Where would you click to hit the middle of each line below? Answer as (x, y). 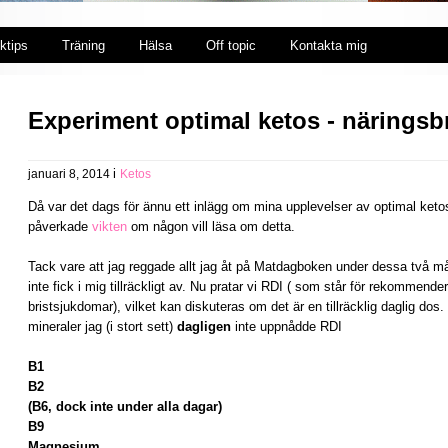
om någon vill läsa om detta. (211, 226)
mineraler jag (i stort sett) (102, 326)
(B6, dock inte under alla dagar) (125, 406)
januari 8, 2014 (70, 174)
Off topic (231, 45)
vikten (109, 226)
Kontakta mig (328, 45)
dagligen (206, 326)
